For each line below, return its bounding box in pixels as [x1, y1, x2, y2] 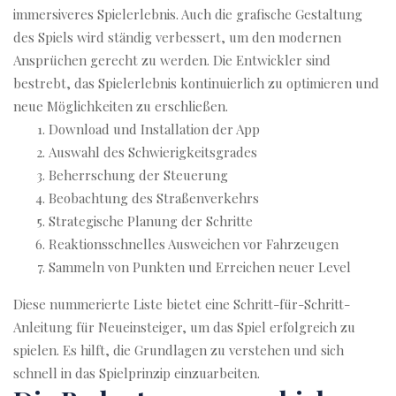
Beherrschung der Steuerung [49, 166, 228, 184]
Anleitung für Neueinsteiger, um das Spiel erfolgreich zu [13, 318, 355, 336]
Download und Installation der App [49, 120, 260, 138]
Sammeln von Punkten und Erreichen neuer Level [49, 258, 351, 276]
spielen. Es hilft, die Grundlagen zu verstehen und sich [13, 341, 344, 359]
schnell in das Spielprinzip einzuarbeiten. [13, 364, 260, 382]
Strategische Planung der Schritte [49, 212, 253, 230]
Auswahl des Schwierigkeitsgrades [49, 143, 257, 161]
